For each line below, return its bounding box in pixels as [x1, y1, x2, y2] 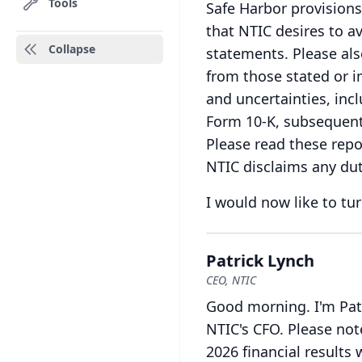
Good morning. [206, 297, 310, 316]
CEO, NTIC [206, 272, 256, 288]
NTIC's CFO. [206, 319, 284, 339]
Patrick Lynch [206, 250, 314, 271]
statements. [206, 44, 288, 63]
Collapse [48, 41, 95, 57]
